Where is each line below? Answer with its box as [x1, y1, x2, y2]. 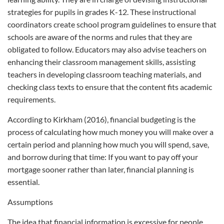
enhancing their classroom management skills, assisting [7, 57, 195, 66]
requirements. [7, 94, 55, 104]
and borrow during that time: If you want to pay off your [7, 152, 198, 161]
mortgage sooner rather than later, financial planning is [7, 164, 194, 174]
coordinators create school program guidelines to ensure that [7, 19, 216, 29]
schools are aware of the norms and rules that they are [7, 32, 192, 41]
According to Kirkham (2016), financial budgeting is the [7, 114, 195, 124]
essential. [7, 177, 39, 186]
